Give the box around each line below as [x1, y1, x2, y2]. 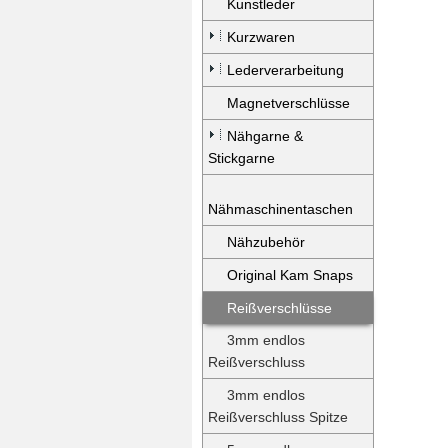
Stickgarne [208, 150, 275, 166]
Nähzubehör [227, 234, 305, 250]
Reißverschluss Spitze [208, 409, 348, 425]
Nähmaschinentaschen [208, 201, 353, 217]
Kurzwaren [227, 29, 295, 45]
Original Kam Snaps [227, 267, 353, 283]
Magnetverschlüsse [227, 95, 350, 111]
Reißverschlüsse [227, 300, 332, 316]
